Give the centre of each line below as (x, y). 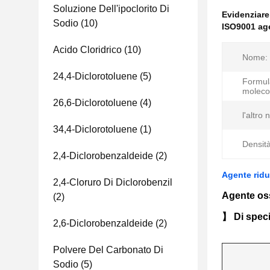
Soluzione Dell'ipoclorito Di (111, 9)
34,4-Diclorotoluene (95, 129)
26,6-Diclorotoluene (95, 103)
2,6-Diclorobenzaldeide (103, 223)
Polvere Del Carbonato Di (108, 250)
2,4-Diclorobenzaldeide (103, 156)
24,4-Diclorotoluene (95, 76)
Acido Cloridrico (87, 50)
